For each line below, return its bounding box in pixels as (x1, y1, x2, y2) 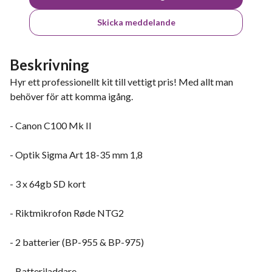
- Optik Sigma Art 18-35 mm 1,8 (10, 149, 143, 160)
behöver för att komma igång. (10, 90, 133, 102)
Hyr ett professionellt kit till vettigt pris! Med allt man (10, 76, 233, 87)
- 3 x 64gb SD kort (10, 178, 86, 189)
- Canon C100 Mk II (10, 120, 92, 131)
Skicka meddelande (97, 17, 175, 27)
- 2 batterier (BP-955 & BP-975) (10, 236, 144, 248)
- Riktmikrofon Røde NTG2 (10, 207, 124, 219)
